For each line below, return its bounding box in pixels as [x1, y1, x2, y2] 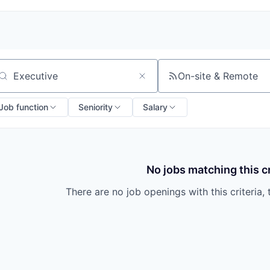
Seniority [78, 101, 113, 112]
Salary [143, 101, 168, 112]
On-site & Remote [177, 69, 258, 82]
